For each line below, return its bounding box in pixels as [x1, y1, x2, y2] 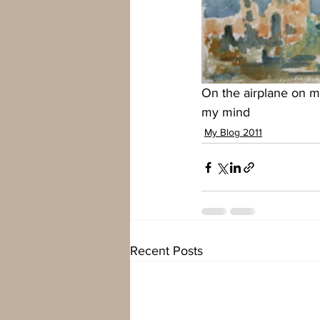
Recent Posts [130, 244, 203, 258]
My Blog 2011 [204, 126, 262, 138]
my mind [201, 105, 250, 119]
